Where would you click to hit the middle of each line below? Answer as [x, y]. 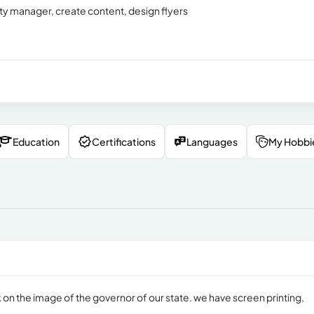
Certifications [124, 141]
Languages [212, 141]
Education [36, 141]
